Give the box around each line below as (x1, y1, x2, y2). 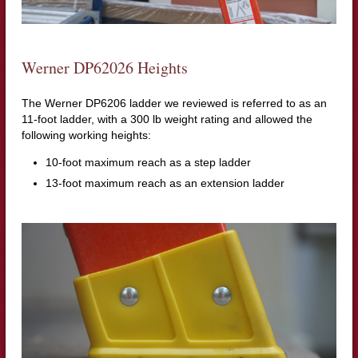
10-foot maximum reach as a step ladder (45, 155, 251, 169)
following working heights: (21, 128, 151, 141)
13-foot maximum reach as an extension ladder (45, 176, 284, 189)
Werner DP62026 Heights (21, 56, 188, 78)
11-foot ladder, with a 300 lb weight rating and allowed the (21, 112, 312, 125)
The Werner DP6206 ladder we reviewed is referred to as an (21, 96, 327, 109)
